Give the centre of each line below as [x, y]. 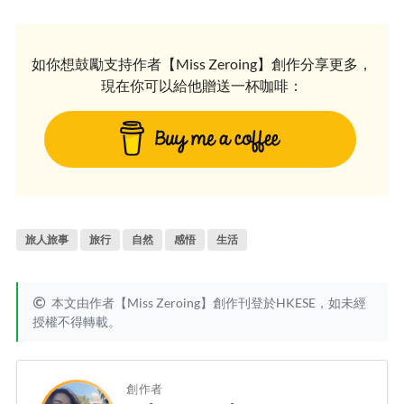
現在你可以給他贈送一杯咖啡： [202, 86]
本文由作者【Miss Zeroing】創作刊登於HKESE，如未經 [208, 303]
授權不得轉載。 [77, 322]
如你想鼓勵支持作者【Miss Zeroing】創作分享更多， [202, 64]
